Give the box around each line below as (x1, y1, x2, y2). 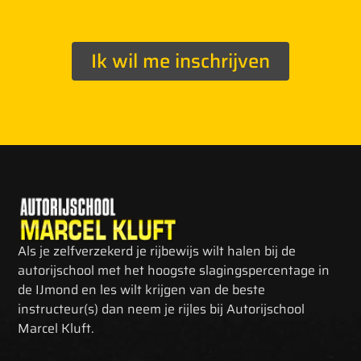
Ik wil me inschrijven (91, 45, 270, 77)
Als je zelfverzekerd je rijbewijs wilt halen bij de (18, 241, 297, 262)
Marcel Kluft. (18, 318, 95, 339)
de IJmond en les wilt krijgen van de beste (18, 280, 266, 301)
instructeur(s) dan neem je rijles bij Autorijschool (18, 299, 305, 320)
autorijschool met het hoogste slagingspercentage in (18, 260, 330, 281)
